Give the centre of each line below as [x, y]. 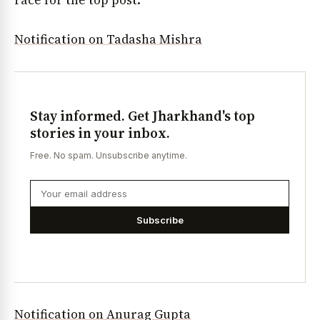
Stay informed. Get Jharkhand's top [142, 115]
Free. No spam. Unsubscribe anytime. [109, 156]
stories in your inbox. [100, 132]
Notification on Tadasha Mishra [108, 40]
